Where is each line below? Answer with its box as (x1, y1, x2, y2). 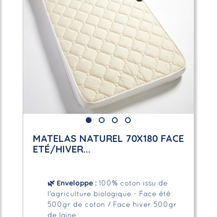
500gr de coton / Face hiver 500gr (47, 201, 177, 208)
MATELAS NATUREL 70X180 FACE (32, 132, 184, 144)
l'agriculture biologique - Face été (47, 190, 170, 198)
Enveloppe (54, 178, 93, 187)
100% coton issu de (98, 180, 168, 187)
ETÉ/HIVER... (32, 142, 91, 155)
